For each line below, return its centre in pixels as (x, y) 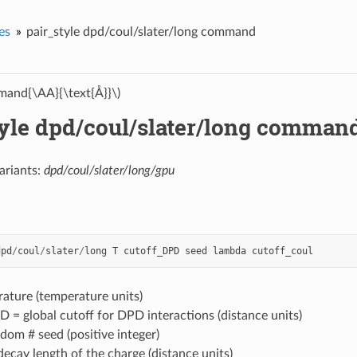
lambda (229, 251)
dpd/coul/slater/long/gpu (109, 170)
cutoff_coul (282, 251)
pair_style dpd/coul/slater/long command (141, 31)
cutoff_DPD (151, 251)
